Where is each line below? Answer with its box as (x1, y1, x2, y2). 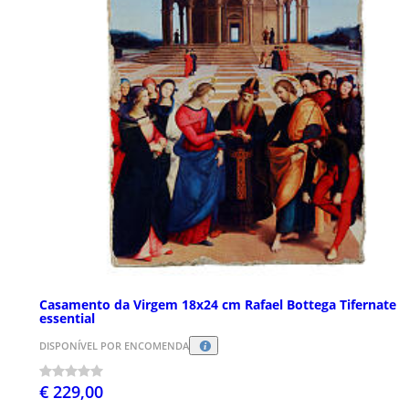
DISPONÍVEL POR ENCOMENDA (39, 339, 189, 353)
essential (39, 309, 95, 327)
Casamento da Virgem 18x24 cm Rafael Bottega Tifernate (39, 295, 396, 313)
